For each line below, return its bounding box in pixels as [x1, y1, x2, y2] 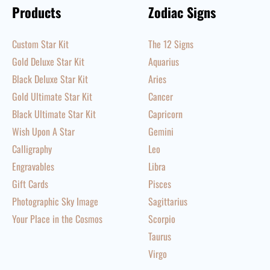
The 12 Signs [148, 37, 193, 51]
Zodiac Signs [148, 2, 216, 22]
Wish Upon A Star [12, 124, 75, 139]
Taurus [148, 229, 171, 243]
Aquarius [148, 54, 179, 69]
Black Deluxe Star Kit [12, 72, 88, 86]
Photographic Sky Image [12, 194, 98, 209]
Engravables [12, 159, 54, 174]
